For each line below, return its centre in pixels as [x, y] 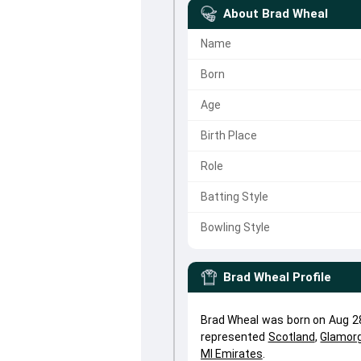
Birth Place [228, 135]
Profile [311, 277]
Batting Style [234, 197]
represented [234, 337]
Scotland [291, 337]
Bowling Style [235, 227]
